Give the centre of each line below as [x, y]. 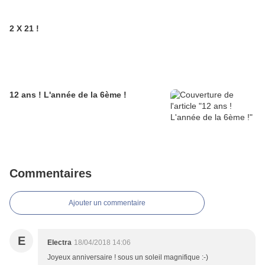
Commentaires [51, 174]
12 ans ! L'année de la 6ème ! [68, 95]
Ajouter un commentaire [107, 203]
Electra [59, 243]
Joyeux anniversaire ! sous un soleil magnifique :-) [128, 258]
